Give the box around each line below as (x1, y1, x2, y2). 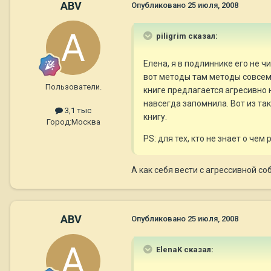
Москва (71, 117, 100, 127)
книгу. (143, 112, 167, 122)
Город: (46, 117, 71, 127)
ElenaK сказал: (154, 245, 214, 255)
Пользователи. (45, 82, 102, 92)
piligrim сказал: (154, 31, 218, 41)
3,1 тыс (63, 106, 91, 116)
